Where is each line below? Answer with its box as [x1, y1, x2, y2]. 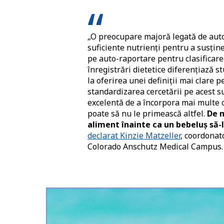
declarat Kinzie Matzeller [87, 130, 180, 141]
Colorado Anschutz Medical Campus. [87, 141, 223, 152]
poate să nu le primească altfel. [87, 108, 207, 119]
